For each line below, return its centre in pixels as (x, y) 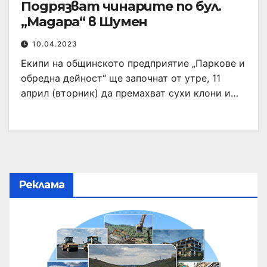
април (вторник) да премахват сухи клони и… (130, 93)
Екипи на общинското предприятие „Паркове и (133, 63)
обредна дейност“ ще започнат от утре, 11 (121, 78)
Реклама (41, 185)
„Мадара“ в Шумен (84, 22)
